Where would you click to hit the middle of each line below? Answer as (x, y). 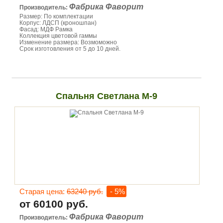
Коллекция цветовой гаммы (58, 36)
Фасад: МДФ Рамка (46, 29)
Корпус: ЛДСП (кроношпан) (58, 23)
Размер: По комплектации (56, 16)
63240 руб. (85, 191)
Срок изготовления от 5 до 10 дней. (70, 49)
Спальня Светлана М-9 (106, 96)
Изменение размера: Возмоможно (68, 42)
